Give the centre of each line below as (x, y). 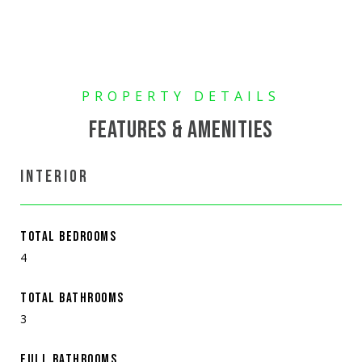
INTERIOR (55, 176)
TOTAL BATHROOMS (72, 298)
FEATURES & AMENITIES (181, 130)
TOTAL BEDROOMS (68, 236)
